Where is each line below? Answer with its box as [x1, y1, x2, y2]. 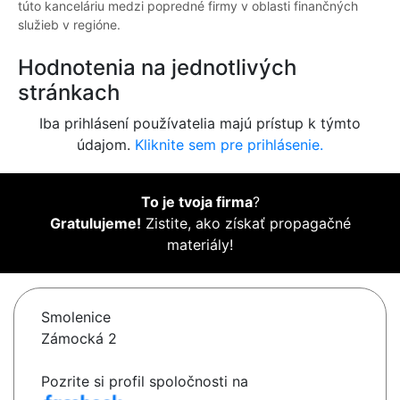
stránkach [18, 79, 120, 106]
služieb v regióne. [18, 17, 121, 33]
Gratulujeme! [49, 214, 141, 233]
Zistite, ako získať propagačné [140, 214, 351, 233]
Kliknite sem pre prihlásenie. [135, 136, 323, 154]
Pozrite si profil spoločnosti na [41, 372, 248, 391]
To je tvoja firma [140, 193, 253, 212]
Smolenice [41, 308, 111, 327]
